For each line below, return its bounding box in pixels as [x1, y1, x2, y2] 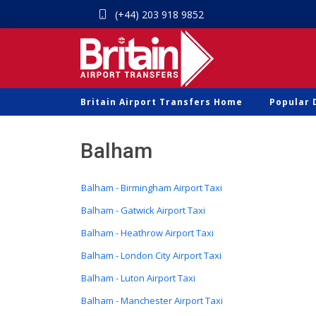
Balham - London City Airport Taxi [81, 249, 221, 262]
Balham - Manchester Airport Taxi [81, 294, 223, 307]
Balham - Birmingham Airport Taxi [81, 181, 222, 194]
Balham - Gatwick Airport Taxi [81, 204, 205, 217]
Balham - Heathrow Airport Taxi [81, 226, 214, 239]
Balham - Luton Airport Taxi [81, 272, 195, 284]
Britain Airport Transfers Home [80, 96, 243, 108]
